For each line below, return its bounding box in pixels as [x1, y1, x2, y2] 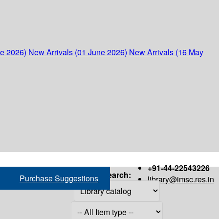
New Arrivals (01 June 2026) [28, 46, 127, 58]
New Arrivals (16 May [129, 46, 203, 58]
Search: [102, 169, 131, 180]
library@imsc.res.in [148, 174, 214, 185]
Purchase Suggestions [20, 172, 98, 184]
